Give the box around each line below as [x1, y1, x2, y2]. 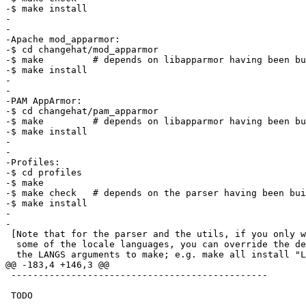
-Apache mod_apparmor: [5, 34, 120, 45]
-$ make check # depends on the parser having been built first [5, 188, 76, 199]
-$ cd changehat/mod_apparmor [5, 44, 158, 55]
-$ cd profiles [5, 167, 82, 178]
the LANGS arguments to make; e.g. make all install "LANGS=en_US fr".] [5, 249, 16, 260]
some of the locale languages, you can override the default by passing [5, 239, 16, 250]
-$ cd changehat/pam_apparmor [5, 106, 158, 117]
